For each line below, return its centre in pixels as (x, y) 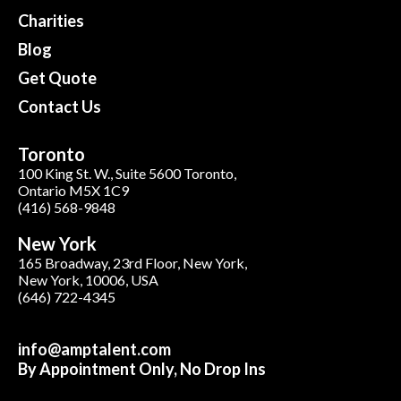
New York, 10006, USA (88, 280)
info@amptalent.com (94, 350)
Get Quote (57, 78)
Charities (51, 21)
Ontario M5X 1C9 (73, 191)
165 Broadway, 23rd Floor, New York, (132, 263)
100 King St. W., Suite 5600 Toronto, (127, 174)
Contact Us (60, 107)
